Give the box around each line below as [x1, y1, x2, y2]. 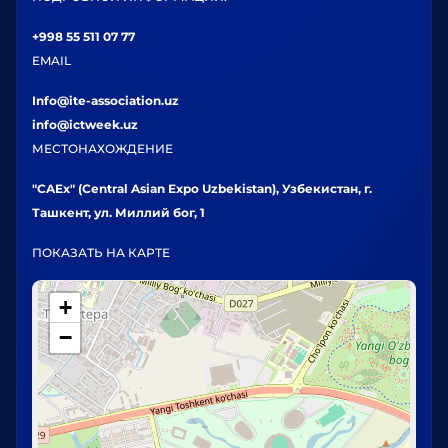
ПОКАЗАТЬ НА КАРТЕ [32, 245, 170, 261]
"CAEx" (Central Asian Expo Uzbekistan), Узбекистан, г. [32, 181, 372, 197]
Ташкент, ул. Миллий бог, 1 [32, 205, 205, 221]
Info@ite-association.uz [32, 93, 179, 109]
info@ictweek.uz [32, 117, 138, 133]
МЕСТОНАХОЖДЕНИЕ [32, 141, 173, 157]
